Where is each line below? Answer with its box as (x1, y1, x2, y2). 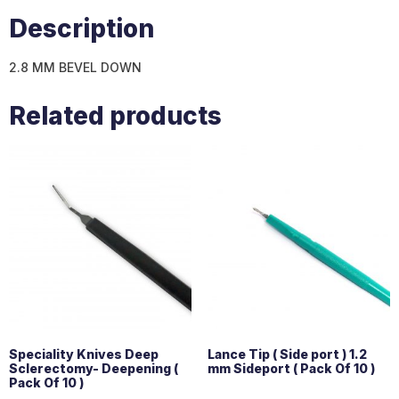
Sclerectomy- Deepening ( (9, 360, 178, 376)
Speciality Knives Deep (9, 346, 159, 362)
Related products (9, 101, 222, 132)
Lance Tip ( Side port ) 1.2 (207, 346, 367, 362)
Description (9, 13, 154, 45)
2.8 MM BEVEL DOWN (9, 60, 142, 76)
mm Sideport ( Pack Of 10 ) (207, 360, 375, 376)
